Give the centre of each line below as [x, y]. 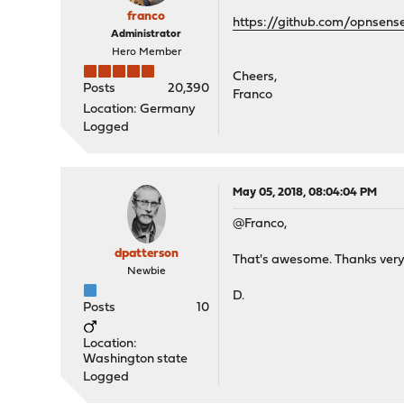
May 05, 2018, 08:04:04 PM [305, 193]
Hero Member [146, 52]
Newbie [146, 271]
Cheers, [255, 77]
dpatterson [146, 254]
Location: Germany [140, 110]
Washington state [136, 359]
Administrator [147, 34]
